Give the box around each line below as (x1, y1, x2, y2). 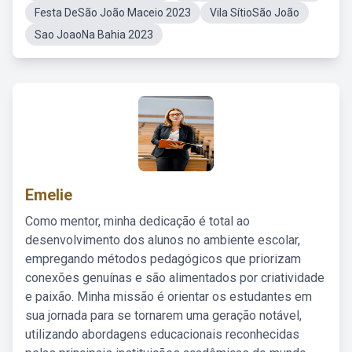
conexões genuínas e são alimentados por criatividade (25, 270, 324, 285)
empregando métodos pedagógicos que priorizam (25, 251, 301, 266)
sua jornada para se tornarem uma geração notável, (25, 308, 302, 323)
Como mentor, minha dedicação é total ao (25, 214, 250, 229)
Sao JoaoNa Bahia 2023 (35, 28, 153, 41)
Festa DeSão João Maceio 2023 (35, 6, 191, 19)
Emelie (25, 185, 72, 204)
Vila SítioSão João (210, 6, 299, 19)
